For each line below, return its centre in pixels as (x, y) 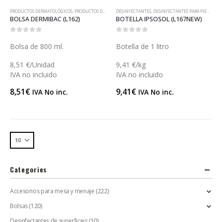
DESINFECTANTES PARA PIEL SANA (180, 11)
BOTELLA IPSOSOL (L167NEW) (159, 19)
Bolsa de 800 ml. (37, 46)
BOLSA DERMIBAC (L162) (45, 19)
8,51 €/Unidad (32, 65)
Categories (28, 169)
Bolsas (19, 206)
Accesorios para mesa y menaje (52, 191)
